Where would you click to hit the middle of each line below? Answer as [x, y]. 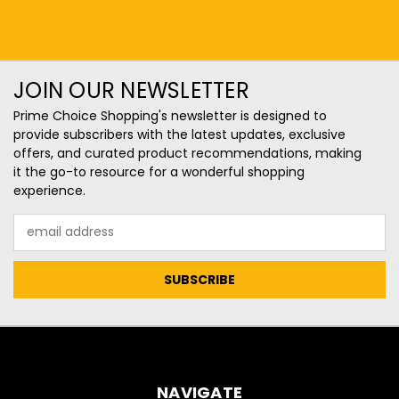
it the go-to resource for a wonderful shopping [159, 171]
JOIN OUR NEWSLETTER [131, 90]
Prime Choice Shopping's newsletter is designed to [170, 115]
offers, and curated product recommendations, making [187, 153]
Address [38, 241]
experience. [49, 190]
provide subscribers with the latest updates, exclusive [179, 134]
